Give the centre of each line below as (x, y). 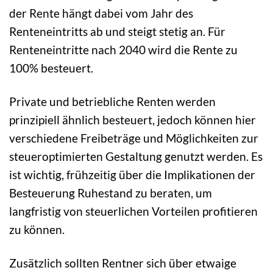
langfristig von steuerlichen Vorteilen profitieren (133, 211)
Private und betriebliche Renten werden (112, 101)
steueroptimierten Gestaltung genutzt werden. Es (136, 156)
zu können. (37, 229)
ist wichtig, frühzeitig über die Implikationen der (132, 174)
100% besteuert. (51, 68)
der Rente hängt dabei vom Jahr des (101, 13)
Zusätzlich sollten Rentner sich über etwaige (123, 263)
